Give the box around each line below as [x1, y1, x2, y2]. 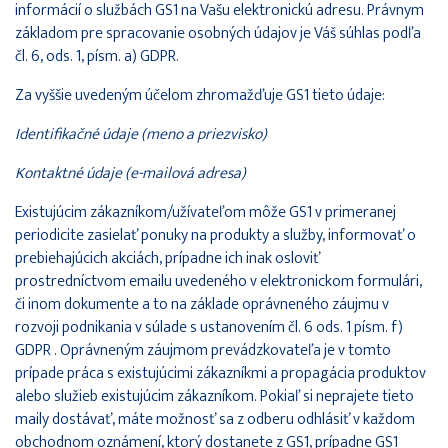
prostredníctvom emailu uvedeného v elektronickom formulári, [15, 267, 422, 295]
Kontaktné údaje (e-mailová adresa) [15, 159, 246, 187]
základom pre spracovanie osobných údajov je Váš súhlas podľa [15, 19, 421, 47]
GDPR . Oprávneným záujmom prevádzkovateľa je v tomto [15, 336, 391, 364]
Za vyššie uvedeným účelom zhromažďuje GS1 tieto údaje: [15, 81, 385, 109]
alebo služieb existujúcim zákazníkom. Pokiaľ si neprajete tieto [15, 382, 414, 410]
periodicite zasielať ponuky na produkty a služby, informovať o [15, 221, 416, 249]
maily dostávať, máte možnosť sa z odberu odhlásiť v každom [15, 405, 415, 433]
